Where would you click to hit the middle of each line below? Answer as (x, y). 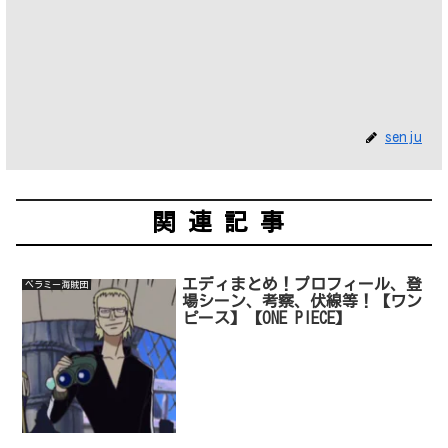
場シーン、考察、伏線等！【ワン (302, 301)
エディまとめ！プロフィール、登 (302, 284)
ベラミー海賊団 (57, 285)
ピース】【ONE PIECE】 (267, 318)
